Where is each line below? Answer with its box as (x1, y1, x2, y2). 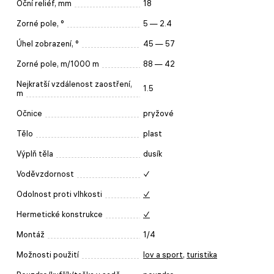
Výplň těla (17, 149, 53, 158)
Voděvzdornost (17, 169, 74, 179)
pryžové (143, 108, 174, 118)
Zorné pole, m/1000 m (17, 59, 99, 68)
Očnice (17, 108, 42, 118)
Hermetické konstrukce (17, 209, 103, 219)
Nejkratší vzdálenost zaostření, (17, 79, 132, 89)
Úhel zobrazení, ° (17, 39, 79, 48)
